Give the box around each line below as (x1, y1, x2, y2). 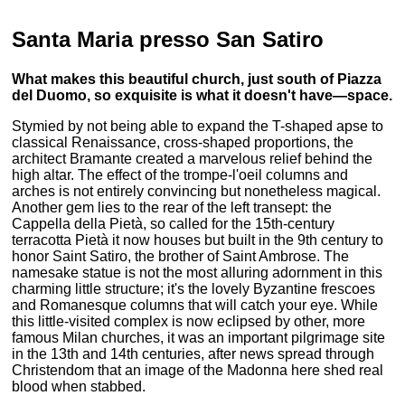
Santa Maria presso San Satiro (12, 26, 325, 52)
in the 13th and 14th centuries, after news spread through (12, 345, 375, 362)
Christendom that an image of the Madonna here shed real (12, 362, 384, 378)
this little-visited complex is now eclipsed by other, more (12, 313, 366, 329)
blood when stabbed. (12, 378, 146, 394)
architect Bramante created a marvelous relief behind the (12, 150, 373, 166)
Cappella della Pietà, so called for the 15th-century (12, 215, 335, 231)
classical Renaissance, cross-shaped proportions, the (12, 134, 354, 150)
